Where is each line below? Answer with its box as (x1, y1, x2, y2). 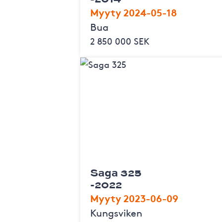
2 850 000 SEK (90, 34, 150, 47)
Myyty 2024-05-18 (90, 4, 177, 19)
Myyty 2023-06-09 (90, 190, 178, 205)
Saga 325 (90, 164, 141, 180)
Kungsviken (90, 205, 142, 219)
